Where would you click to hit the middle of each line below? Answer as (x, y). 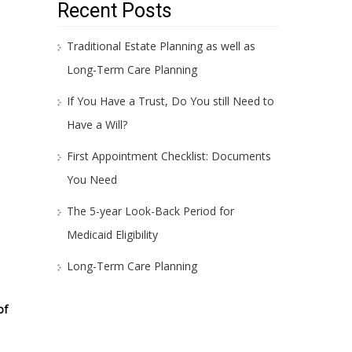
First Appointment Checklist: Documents (169, 156)
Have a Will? (97, 125)
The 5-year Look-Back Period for (150, 211)
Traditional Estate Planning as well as (161, 46)
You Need (92, 180)
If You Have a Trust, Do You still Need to (170, 101)
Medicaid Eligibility (112, 235)
